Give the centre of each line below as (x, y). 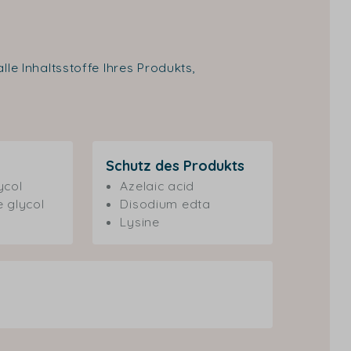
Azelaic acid (157, 185)
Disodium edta (165, 203)
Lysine (140, 221)
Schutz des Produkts (175, 165)
